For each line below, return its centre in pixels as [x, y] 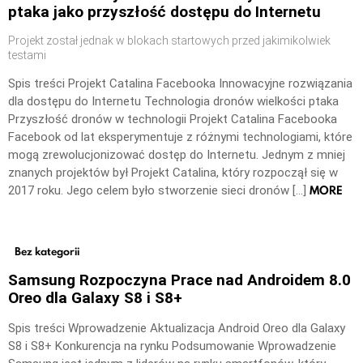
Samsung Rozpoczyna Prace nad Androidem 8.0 [179, 280]
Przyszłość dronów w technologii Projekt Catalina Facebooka [173, 120]
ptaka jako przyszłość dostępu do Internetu [164, 12]
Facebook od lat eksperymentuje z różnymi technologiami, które [180, 137]
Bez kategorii [47, 251]
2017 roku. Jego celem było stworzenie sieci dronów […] [159, 191]
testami [27, 56]
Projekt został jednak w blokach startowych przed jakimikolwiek [169, 41]
